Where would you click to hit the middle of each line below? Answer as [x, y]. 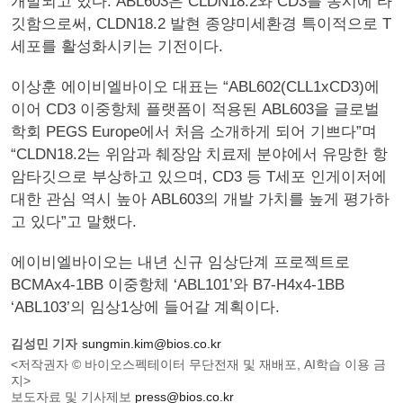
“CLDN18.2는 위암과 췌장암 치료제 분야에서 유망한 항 [199, 154]
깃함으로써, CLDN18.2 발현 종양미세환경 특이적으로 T [201, 24]
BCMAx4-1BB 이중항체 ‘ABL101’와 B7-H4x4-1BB [178, 285]
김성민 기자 [44, 344]
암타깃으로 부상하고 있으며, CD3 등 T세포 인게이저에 [199, 177]
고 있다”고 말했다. [74, 222]
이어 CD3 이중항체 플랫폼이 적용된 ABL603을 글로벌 [195, 109]
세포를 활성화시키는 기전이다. [117, 46]
